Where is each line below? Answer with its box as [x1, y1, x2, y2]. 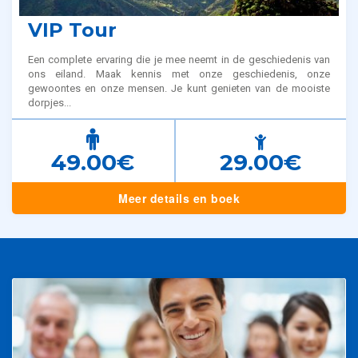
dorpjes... [28, 97, 71, 109]
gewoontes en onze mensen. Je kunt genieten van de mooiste [28, 82, 330, 95]
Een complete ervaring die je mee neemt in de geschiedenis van [28, 54, 330, 66]
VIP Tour [28, 18, 117, 42]
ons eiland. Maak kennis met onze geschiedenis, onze [28, 68, 330, 81]
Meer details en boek [118, 190, 240, 207]
